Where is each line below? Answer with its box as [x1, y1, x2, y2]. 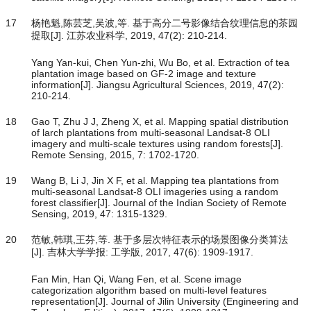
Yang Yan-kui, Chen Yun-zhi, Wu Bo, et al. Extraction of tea [31, 57, 289, 69]
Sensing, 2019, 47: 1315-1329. [31, 208, 167, 220]
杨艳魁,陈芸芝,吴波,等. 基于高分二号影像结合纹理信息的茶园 [31, 17, 298, 29]
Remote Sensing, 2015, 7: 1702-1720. [31, 149, 199, 161]
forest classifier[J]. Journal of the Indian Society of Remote [31, 197, 287, 209]
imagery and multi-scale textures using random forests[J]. [31, 138, 283, 150]
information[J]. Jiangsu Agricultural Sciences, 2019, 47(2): [31, 79, 284, 91]
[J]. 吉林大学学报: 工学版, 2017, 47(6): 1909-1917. [31, 246, 253, 258]
